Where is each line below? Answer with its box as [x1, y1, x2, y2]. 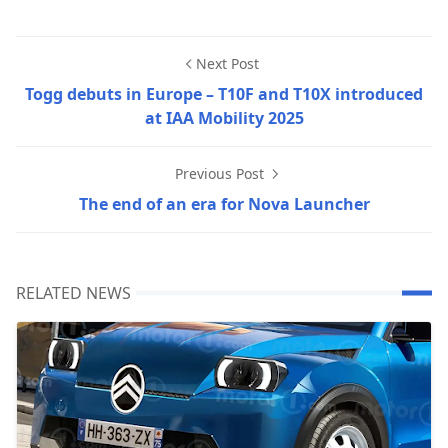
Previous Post [174, 163, 268, 183]
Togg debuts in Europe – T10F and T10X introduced [25, 82, 423, 105]
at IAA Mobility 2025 [144, 106, 304, 129]
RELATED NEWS [16, 281, 131, 304]
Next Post [195, 53, 259, 73]
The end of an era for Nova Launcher [78, 192, 370, 215]
